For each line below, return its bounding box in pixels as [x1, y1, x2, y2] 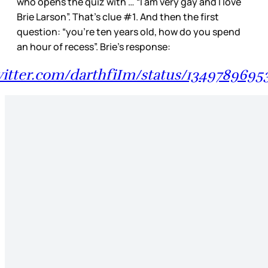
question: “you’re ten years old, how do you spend [17, 25, 240, 39]
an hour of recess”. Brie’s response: [17, 40, 170, 54]
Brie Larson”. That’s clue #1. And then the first [17, 10, 219, 24]
